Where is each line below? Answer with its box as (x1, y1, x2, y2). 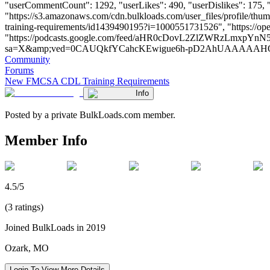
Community (5, 54, 50, 64)
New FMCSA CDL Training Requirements (5, 75, 169, 86)
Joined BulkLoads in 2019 (5, 222, 105, 233)
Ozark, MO (5, 242, 49, 253)
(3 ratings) (5, 201, 43, 212)
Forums (5, 64, 34, 75)
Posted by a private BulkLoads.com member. (5, 109, 175, 120)
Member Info (5, 132, 87, 148)
